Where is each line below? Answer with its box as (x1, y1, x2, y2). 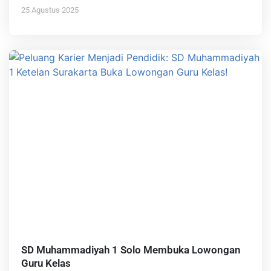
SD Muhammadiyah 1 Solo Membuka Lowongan (21, 244, 241, 256)
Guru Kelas (21, 257, 71, 270)
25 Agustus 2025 (21, 5, 79, 15)
